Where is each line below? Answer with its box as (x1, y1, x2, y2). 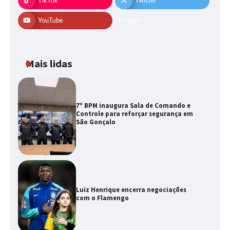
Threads (118, 16, 142, 25)
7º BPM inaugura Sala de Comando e (76, 101, 191, 110)
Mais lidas (26, 57, 72, 71)
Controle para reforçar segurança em (76, 109, 194, 118)
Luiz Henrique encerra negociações (76, 185, 187, 194)
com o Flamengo (76, 193, 129, 202)
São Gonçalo (76, 117, 116, 126)
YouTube (38, 16, 63, 25)
